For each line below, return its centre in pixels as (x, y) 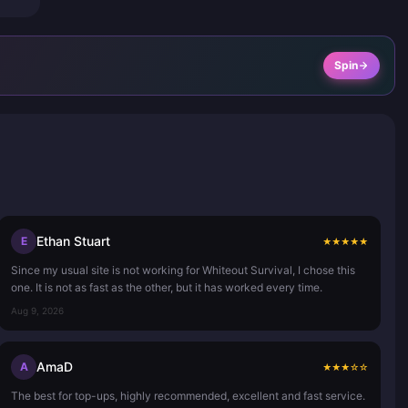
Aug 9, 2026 (37, 310)
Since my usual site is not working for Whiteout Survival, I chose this (183, 270)
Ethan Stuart (73, 240)
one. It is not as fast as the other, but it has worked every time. (167, 287)
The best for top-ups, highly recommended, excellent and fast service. (188, 395)
